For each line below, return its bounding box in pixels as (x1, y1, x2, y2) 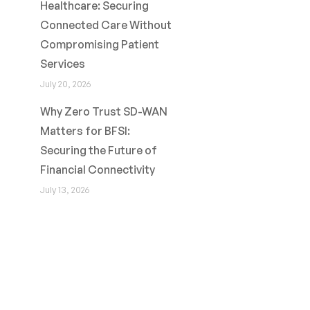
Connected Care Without (39, 18, 172, 32)
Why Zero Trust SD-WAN (39, 104, 167, 118)
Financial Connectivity (39, 163, 155, 176)
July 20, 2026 (39, 78, 91, 89)
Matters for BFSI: (39, 124, 130, 138)
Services (39, 57, 85, 71)
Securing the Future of (39, 143, 157, 157)
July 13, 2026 (39, 184, 89, 195)
